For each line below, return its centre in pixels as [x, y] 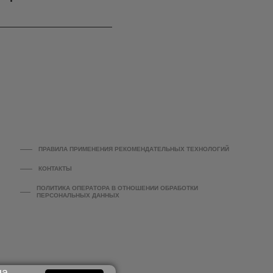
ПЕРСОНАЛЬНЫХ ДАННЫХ [78, 196]
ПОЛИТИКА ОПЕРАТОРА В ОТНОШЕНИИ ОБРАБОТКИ [117, 188]
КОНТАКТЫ [55, 169]
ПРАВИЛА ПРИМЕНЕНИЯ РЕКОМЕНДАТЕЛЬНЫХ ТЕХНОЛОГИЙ [134, 149]
